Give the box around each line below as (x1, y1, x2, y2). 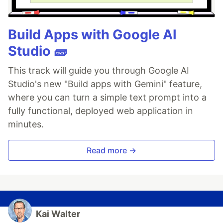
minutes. (8, 119, 44, 130)
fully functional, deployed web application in (8, 106, 193, 116)
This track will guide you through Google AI (8, 65, 189, 76)
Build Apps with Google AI (8, 26, 177, 43)
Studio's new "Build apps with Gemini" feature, (8, 79, 202, 90)
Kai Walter (36, 209, 80, 220)
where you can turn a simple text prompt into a (8, 92, 207, 103)
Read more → (87, 145, 136, 156)
